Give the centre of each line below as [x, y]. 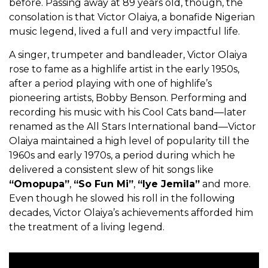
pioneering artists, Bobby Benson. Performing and [128, 98]
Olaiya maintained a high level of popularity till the [129, 141]
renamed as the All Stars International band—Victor [133, 127]
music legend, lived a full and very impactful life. [124, 32]
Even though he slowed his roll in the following [122, 199]
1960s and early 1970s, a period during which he [122, 156]
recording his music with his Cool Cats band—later [128, 112]
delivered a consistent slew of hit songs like [111, 170]
